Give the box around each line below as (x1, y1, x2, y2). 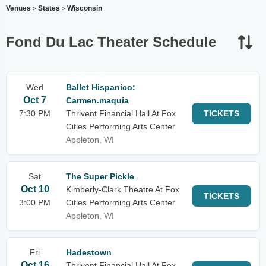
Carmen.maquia (66, 96, 129, 105)
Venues (6, 4, 31, 12)
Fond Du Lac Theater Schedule (6, 34, 216, 50)
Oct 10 (20, 184, 49, 194)
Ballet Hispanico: (66, 83, 135, 92)
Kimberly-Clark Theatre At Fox (66, 185, 179, 194)
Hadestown (66, 248, 112, 257)
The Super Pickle (66, 172, 134, 181)
